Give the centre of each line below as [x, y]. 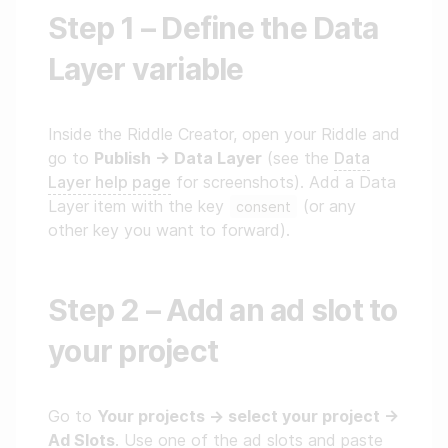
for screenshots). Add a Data [283, 182]
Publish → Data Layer [178, 158]
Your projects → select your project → [248, 416]
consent [263, 206]
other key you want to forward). [169, 230]
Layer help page [109, 182]
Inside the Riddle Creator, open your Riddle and [224, 134]
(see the [298, 158]
